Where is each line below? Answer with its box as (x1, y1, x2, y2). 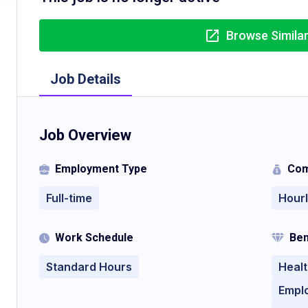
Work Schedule (55, 231, 133, 244)
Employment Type (55, 162, 147, 175)
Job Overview (39, 126, 131, 144)
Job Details (50, 71, 121, 87)
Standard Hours (46, 260, 132, 274)
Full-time (46, 191, 92, 205)
